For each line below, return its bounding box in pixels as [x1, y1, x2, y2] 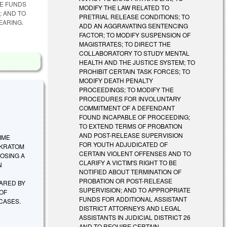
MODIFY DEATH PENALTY [79, 75, 154, 85]
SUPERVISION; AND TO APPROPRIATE [79, 185, 191, 194]
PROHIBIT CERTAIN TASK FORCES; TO [79, 66, 191, 75]
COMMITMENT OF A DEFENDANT [79, 103, 175, 112]
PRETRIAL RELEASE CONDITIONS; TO [79, 12, 190, 21]
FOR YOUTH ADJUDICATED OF [79, 139, 168, 148]
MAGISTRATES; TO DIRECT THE [79, 39, 171, 48]
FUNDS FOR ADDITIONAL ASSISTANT [79, 194, 187, 203]
